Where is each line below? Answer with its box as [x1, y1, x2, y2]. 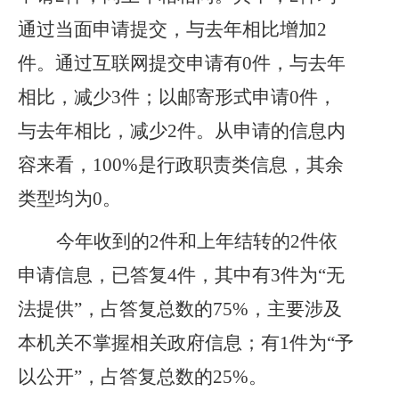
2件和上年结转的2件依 [150, 231, 338, 252]
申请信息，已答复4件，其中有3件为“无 [18, 265, 345, 286]
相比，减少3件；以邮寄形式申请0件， [18, 86, 337, 108]
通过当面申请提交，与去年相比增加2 [18, 19, 327, 40]
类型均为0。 [18, 188, 121, 209]
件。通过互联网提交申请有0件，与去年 [18, 53, 346, 74]
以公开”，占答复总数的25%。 [18, 366, 267, 387]
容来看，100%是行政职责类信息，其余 [18, 154, 344, 175]
